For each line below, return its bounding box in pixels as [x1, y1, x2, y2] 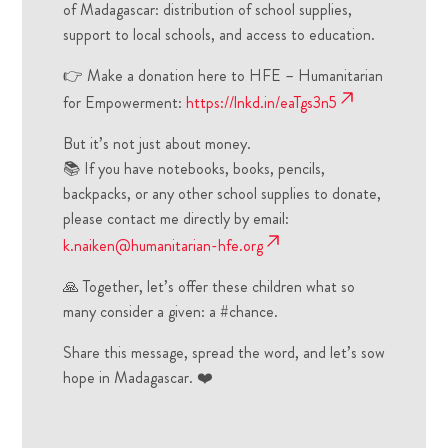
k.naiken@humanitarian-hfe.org [62, 234, 263, 258]
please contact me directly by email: [62, 207, 289, 231]
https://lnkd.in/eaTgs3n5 [185, 91, 337, 115]
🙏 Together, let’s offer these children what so [62, 275, 355, 299]
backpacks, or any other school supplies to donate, [62, 182, 381, 206]
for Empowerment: [62, 91, 186, 115]
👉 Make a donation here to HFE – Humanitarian [62, 64, 383, 88]
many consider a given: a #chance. [62, 300, 278, 324]
